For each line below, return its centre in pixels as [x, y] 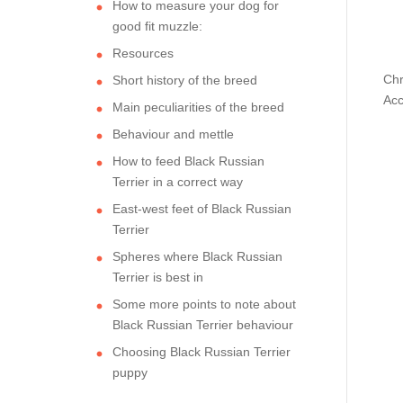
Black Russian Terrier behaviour [203, 324]
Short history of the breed [185, 80]
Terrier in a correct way [178, 181]
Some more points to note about [204, 304]
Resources [143, 53]
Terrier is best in [158, 277]
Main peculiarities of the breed [198, 107]
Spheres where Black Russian [197, 256]
